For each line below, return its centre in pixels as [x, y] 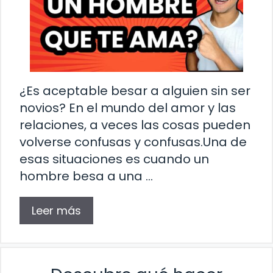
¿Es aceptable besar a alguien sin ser [135, 90]
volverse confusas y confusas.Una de [133, 142]
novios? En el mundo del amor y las [128, 108]
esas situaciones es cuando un [114, 159]
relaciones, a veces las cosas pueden [135, 125]
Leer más [56, 210]
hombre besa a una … [86, 176]
